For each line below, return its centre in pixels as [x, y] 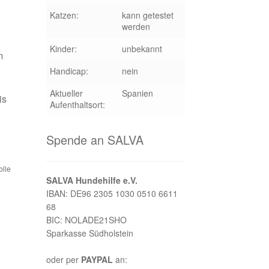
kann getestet [147, 15]
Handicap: [69, 71]
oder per [63, 260]
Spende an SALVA [95, 139]
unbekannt [142, 48]
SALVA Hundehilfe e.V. [92, 180]
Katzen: [64, 15]
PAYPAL [97, 260]
